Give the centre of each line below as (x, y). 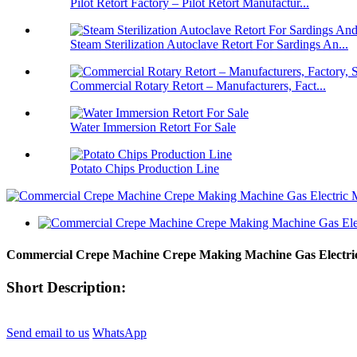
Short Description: (66, 287)
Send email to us (48, 332)
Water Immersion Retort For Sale (153, 127)
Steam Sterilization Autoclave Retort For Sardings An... (209, 45)
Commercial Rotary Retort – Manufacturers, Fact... (198, 86)
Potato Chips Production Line (145, 169)
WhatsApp (120, 332)
